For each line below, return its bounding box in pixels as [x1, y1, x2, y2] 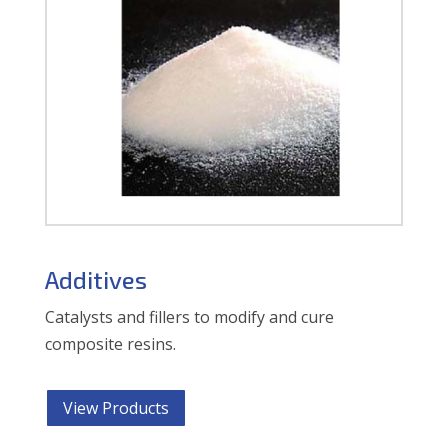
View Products [62, 396, 169, 419]
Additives [44, 264, 147, 294]
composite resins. [44, 332, 176, 355]
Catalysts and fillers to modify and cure [44, 305, 334, 328]
